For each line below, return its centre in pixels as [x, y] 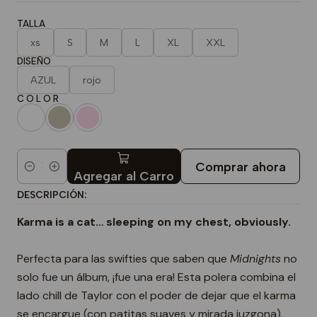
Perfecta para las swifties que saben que [123, 259]
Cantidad [39, 174]
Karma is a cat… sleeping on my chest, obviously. [154, 222]
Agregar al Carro [123, 175]
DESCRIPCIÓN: [52, 195]
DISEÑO [34, 62]
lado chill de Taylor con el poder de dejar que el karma [156, 296]
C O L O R [38, 99]
